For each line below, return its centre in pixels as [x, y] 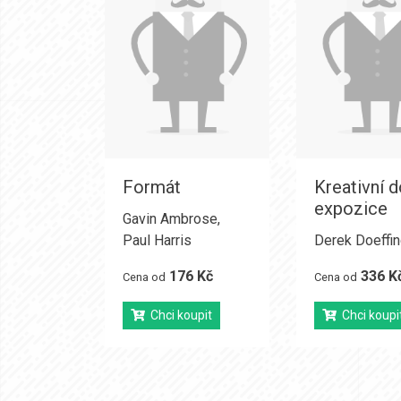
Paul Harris [157, 240]
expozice [350, 209]
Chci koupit [179, 315]
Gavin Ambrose [170, 219]
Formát [152, 187]
